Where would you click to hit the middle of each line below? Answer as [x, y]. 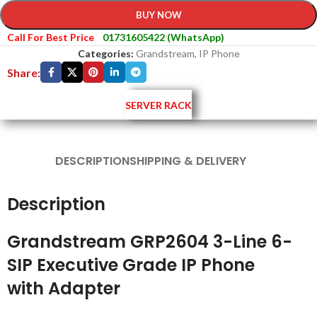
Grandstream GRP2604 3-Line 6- [150, 242]
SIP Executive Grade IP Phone [131, 265]
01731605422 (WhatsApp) [163, 37]
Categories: [105, 53]
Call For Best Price [51, 37]
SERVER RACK [158, 105]
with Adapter [64, 288]
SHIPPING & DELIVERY [188, 161]
